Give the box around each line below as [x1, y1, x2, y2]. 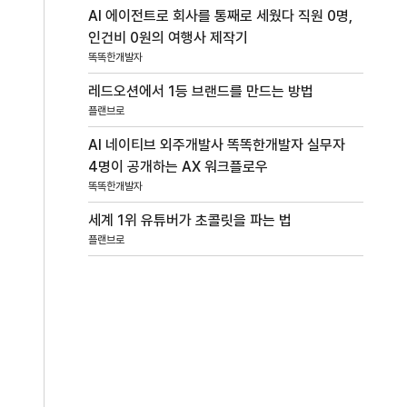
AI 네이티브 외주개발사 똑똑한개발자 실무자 [88, 135, 346, 154]
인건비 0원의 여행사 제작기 [88, 28, 249, 46]
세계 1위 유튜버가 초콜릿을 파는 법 [88, 211, 293, 229]
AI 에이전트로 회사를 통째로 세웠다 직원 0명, [88, 6, 353, 25]
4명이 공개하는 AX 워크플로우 [88, 157, 269, 175]
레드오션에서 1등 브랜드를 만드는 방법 [88, 82, 314, 100]
